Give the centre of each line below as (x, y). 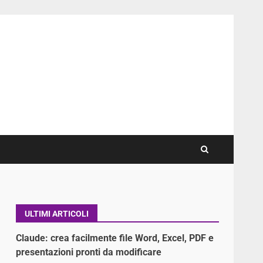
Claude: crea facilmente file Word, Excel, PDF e (115, 238)
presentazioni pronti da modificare (89, 252)
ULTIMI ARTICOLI (57, 213)
